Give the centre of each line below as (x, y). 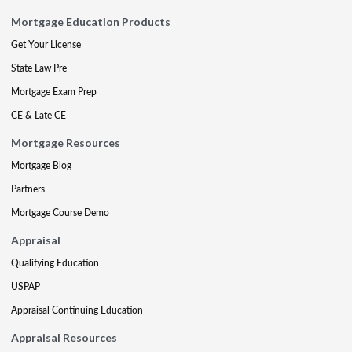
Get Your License (46, 44)
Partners (28, 189)
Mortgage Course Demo (60, 213)
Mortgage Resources (66, 143)
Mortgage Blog (41, 165)
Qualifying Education (55, 263)
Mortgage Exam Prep (54, 92)
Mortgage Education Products (91, 22)
